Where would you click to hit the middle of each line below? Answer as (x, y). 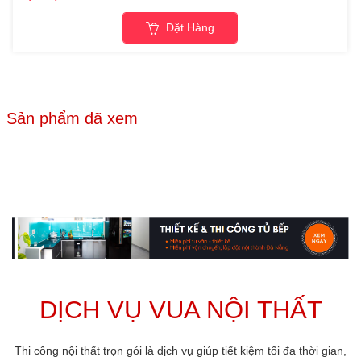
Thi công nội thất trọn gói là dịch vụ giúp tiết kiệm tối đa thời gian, (180, 351)
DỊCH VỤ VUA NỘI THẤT (180, 310)
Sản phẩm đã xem (73, 119)
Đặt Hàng (189, 27)
